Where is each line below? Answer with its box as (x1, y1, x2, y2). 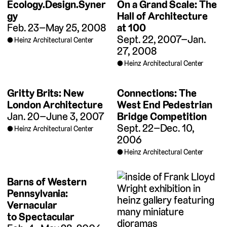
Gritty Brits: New (7, 86, 84, 100)
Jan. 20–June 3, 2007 (7, 109, 104, 123)
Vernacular (7, 198, 57, 212)
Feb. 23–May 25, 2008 (7, 20, 106, 34)
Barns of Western (7, 174, 87, 188)
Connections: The (117, 86, 197, 100)
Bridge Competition (117, 109, 207, 123)
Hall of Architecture (117, 9, 208, 23)
